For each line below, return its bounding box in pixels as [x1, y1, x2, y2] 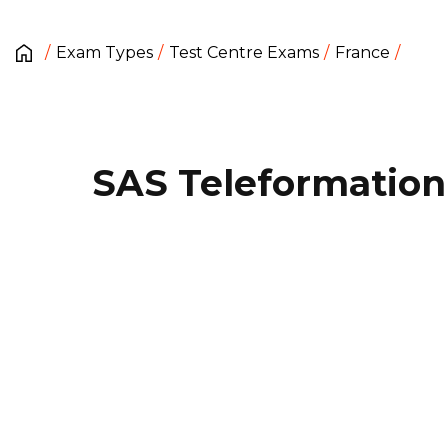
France [335, 43, 390, 62]
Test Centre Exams [169, 43, 319, 62]
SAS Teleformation [92, 161, 446, 205]
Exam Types [56, 43, 153, 62]
